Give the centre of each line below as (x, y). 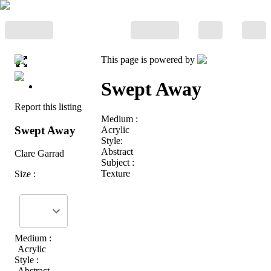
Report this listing (48, 107)
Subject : (118, 162)
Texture (116, 173)
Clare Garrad (39, 154)
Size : (25, 174)
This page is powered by (149, 60)
